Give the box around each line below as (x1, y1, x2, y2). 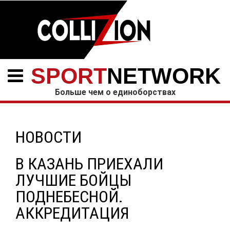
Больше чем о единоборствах (54, 87, 176, 97)
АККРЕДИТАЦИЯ (15, 203, 129, 223)
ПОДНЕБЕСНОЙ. (15, 187, 123, 206)
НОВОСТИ (15, 127, 82, 147)
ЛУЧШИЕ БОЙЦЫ (15, 170, 132, 190)
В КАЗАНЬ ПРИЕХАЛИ (15, 154, 163, 174)
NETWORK (107, 64, 221, 88)
